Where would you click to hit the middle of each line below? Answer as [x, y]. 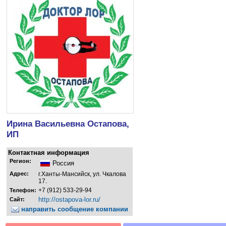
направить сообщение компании [74, 209]
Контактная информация [49, 152]
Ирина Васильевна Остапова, [68, 123]
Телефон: [23, 190]
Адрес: [19, 173]
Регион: [20, 161]
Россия [63, 163]
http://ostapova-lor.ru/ [69, 199]
